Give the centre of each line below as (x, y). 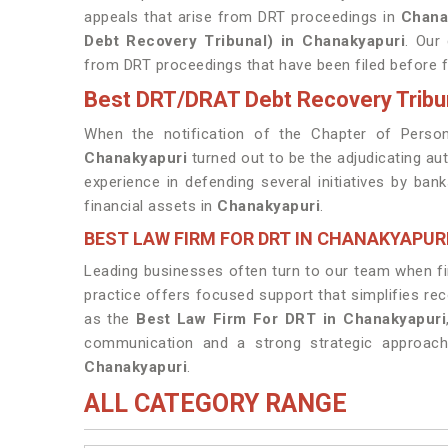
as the (110, 319)
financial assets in (150, 206)
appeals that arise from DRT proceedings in (242, 17)
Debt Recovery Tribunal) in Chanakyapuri (245, 41)
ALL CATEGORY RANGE (215, 403)
